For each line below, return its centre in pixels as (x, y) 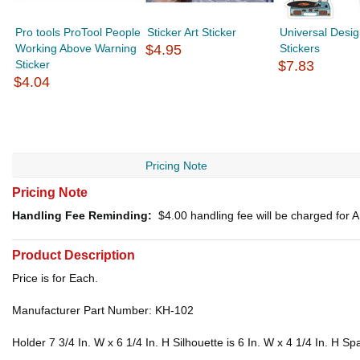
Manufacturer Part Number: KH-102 (103, 310)
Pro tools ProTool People (78, 32)
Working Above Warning (76, 48)
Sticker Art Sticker (192, 32)
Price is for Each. (55, 278)
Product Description (74, 255)
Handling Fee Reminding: (82, 215)
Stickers (299, 48)
